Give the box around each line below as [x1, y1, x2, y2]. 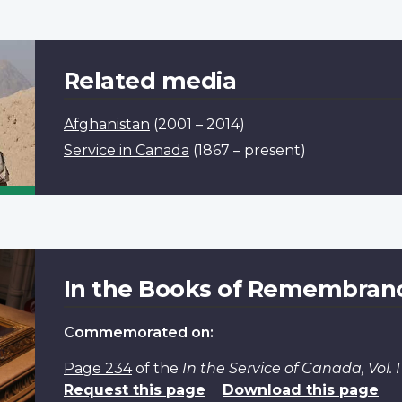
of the [131, 360, 182, 378]
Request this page [63, 381, 205, 399]
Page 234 [63, 360, 132, 378]
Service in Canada [63, 142, 189, 160]
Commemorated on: [63, 324, 214, 342]
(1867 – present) [192, 142, 306, 160]
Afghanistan [63, 116, 150, 134]
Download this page [222, 381, 379, 399]
